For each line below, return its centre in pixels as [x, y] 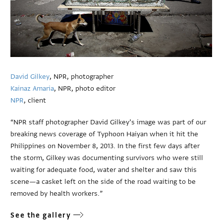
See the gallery [41, 215]
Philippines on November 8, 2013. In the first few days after [105, 146]
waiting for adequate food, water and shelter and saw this [104, 169]
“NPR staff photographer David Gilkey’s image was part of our [109, 122]
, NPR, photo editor [85, 88]
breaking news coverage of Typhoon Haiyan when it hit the [105, 134]
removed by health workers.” [57, 193]
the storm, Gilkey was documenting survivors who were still [107, 158]
